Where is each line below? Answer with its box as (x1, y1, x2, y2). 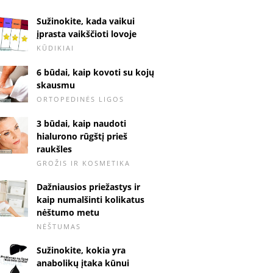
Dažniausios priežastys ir (37, 180, 140, 193)
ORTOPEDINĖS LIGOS (37, 94, 124, 104)
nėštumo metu (37, 206, 99, 218)
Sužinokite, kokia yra (37, 244, 126, 256)
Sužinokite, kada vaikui (37, 15, 135, 27)
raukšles (37, 143, 72, 155)
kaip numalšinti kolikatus (37, 193, 144, 205)
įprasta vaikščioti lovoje (37, 28, 136, 40)
